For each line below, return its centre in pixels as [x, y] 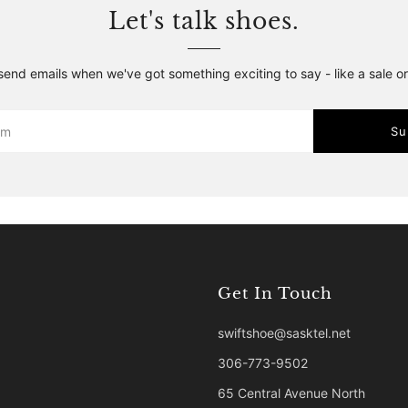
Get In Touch [275, 294]
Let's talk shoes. [204, 21]
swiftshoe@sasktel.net [284, 333]
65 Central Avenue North [291, 393]
